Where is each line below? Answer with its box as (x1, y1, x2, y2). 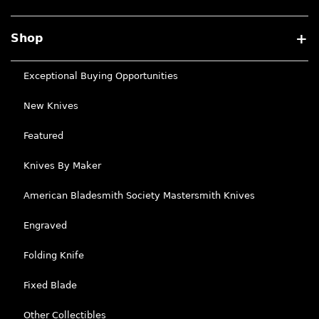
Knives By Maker (23, 159, 101, 171)
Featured (23, 130, 63, 141)
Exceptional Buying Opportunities (23, 70, 178, 81)
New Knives (23, 100, 78, 111)
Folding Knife (23, 249, 84, 261)
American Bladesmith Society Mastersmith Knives (23, 189, 255, 201)
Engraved (23, 219, 67, 231)
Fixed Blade (23, 279, 77, 291)
